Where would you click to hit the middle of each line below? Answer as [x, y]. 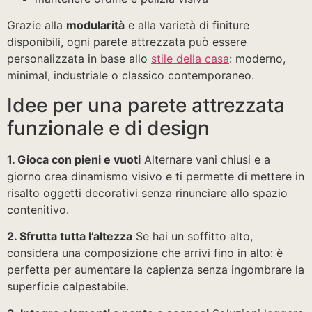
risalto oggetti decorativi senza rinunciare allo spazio [147, 193]
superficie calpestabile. [68, 287]
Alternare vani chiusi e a [205, 159]
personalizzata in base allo [79, 59]
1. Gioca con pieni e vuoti [74, 159]
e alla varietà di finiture [187, 25]
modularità [95, 25]
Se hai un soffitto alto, [193, 236]
